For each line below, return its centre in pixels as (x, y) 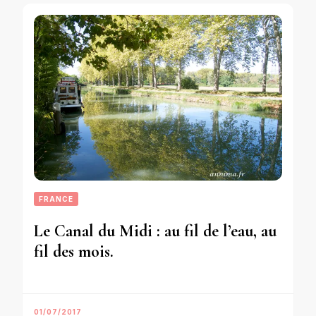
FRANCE (56, 199)
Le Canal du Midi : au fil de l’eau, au (155, 231)
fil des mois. (74, 252)
